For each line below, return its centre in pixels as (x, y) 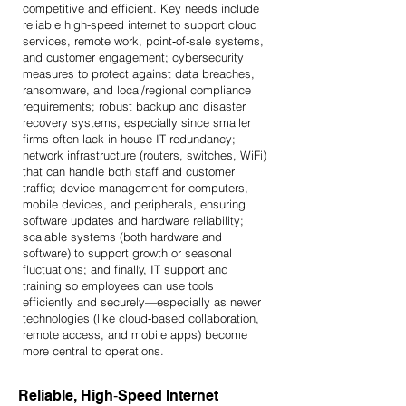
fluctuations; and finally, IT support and (126, 269)
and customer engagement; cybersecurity (133, 57)
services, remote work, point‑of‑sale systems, (143, 41)
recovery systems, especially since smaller (137, 122)
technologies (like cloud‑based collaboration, (141, 318)
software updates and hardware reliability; (133, 220)
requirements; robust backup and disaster (134, 106)
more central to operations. (93, 351)
